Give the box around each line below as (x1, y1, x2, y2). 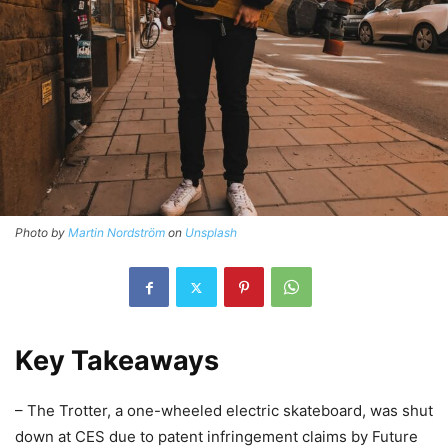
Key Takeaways (15, 344, 219, 378)
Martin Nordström (68, 225, 165, 241)
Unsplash (185, 225, 237, 241)
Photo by (15, 225, 68, 241)
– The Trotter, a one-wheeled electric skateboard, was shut (15, 401, 433, 421)
